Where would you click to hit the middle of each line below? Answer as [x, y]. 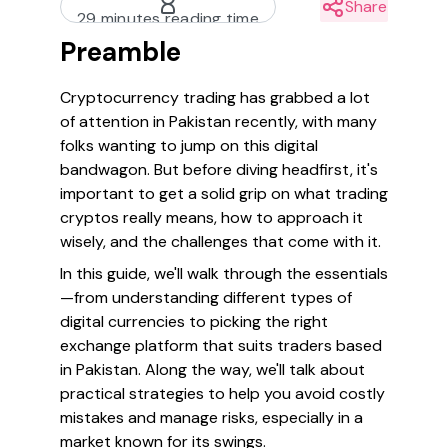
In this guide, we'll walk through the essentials [224, 273]
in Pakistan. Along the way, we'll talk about [212, 369]
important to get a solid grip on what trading [224, 193]
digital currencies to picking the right [194, 321]
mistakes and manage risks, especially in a [211, 417]
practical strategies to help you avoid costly [222, 393]
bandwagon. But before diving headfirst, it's [219, 169]
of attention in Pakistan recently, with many [218, 121]
